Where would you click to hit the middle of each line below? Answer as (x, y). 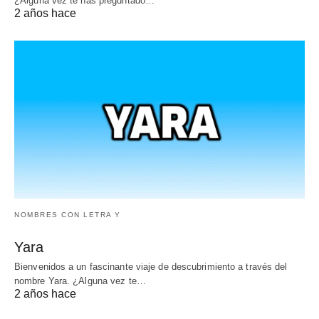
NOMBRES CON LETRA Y (68, 214)
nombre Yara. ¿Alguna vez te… (80, 281)
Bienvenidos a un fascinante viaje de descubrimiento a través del (151, 266)
